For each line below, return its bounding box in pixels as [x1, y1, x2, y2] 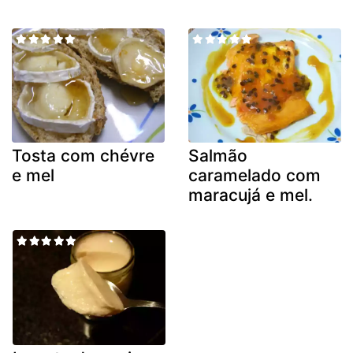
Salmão [188, 146, 247, 166]
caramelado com [188, 165, 321, 186]
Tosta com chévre [12, 146, 154, 166]
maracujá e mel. [188, 185, 313, 206]
